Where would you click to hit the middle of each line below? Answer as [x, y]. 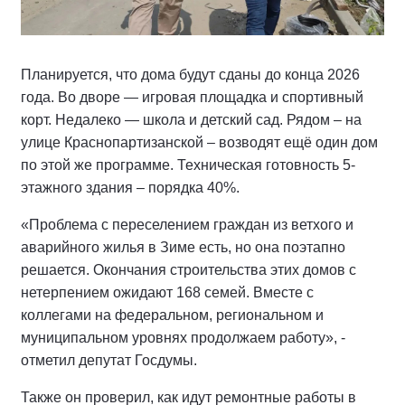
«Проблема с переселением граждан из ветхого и [187, 225]
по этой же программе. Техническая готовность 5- [188, 165]
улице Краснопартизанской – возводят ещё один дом [199, 143]
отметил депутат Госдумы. [109, 361]
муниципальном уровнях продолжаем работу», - [183, 338]
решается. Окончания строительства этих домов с [188, 270]
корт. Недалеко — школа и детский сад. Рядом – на [191, 120]
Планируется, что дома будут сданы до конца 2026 [190, 75]
